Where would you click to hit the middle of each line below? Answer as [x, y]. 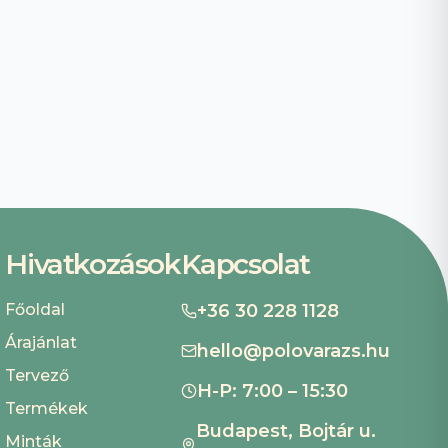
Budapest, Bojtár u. [286, 430]
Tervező [37, 375]
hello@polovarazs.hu [293, 350]
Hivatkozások [93, 263]
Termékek [47, 408]
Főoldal [35, 309]
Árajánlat [41, 342]
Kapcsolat [245, 263]
